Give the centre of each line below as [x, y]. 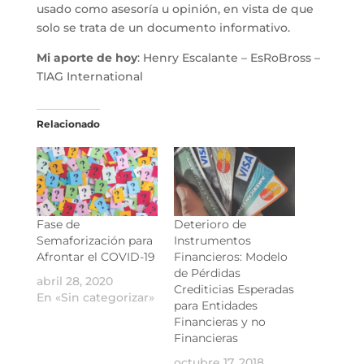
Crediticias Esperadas [234, 290]
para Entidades [215, 306]
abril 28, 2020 [74, 282]
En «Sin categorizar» [95, 298]
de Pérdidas [207, 273]
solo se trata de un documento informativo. [163, 27]
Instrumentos [212, 241]
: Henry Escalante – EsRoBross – [228, 57]
